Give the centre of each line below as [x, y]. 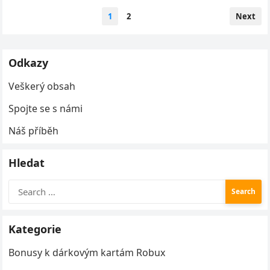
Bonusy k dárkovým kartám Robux [87, 253]
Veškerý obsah [42, 86]
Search [24, 186]
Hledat [27, 163]
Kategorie [35, 229]
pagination [35, 29]
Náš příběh [34, 131]
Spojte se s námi [46, 108]
